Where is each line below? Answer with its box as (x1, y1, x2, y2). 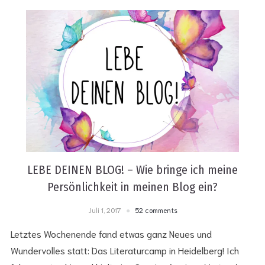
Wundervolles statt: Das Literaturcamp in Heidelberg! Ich (10, 243, 239, 256)
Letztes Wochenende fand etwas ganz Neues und (10, 227, 212, 240)
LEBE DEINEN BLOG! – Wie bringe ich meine (27, 162, 238, 177)
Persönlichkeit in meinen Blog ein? (47, 179, 218, 194)
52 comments (134, 205, 177, 214)
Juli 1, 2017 (88, 205, 121, 214)
